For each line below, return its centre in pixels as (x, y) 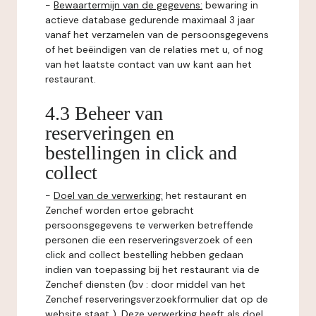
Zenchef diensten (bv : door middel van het (145, 284)
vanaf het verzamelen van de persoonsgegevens (157, 35)
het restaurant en (205, 195)
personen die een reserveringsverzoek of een (149, 240)
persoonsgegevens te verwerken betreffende (149, 225)
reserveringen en (110, 133)
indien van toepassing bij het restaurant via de (152, 269)
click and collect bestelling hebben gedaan (144, 255)
